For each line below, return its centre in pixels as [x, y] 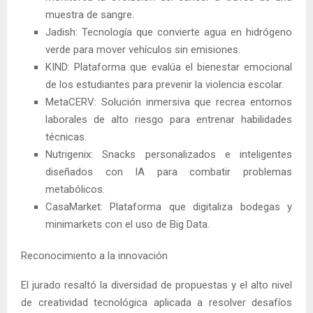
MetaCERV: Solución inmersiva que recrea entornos [169, 102]
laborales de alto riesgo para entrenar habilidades [169, 119]
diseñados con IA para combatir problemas [169, 172]
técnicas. [66, 137]
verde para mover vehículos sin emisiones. [143, 49]
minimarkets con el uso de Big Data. [128, 224]
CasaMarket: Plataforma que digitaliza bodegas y [169, 206]
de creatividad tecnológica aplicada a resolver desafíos [156, 302]
